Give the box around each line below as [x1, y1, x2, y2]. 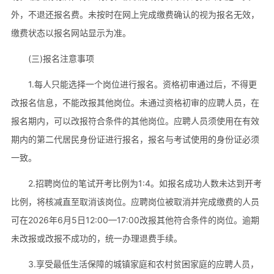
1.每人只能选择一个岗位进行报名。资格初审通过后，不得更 [28, 78, 257, 89]
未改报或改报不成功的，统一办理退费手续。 [10, 232, 182, 243]
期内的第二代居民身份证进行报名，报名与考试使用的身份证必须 [10, 133, 259, 144]
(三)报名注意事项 [28, 53, 94, 64]
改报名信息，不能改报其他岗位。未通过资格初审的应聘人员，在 [10, 97, 259, 108]
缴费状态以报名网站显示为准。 [10, 27, 131, 38]
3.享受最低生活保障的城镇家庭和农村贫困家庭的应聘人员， [28, 258, 259, 269]
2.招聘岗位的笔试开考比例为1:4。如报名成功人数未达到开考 [28, 177, 262, 188]
